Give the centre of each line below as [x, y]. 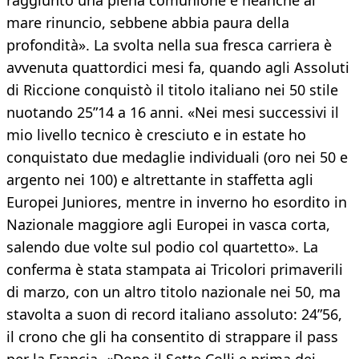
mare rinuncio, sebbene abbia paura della [148, 23]
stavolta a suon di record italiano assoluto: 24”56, [174, 315]
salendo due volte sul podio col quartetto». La [162, 247]
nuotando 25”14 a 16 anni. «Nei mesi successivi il [173, 113]
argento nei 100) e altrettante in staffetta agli [160, 180]
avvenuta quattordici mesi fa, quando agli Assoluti [178, 68]
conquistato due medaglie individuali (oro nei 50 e [177, 157]
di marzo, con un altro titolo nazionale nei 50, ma [173, 292]
